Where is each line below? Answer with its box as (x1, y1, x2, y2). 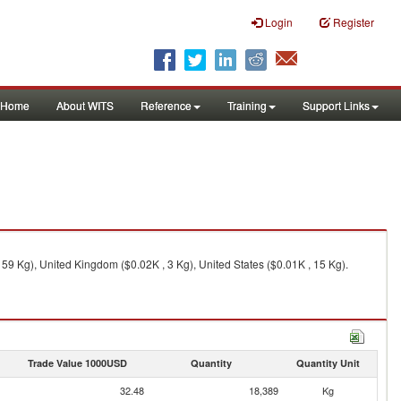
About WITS (56, 98, 114, 113)
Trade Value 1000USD (27, 356, 127, 370)
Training (227, 98, 267, 113)
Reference (141, 98, 192, 113)
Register (333, 14, 374, 30)
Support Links (303, 98, 370, 113)
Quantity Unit (295, 356, 360, 370)
